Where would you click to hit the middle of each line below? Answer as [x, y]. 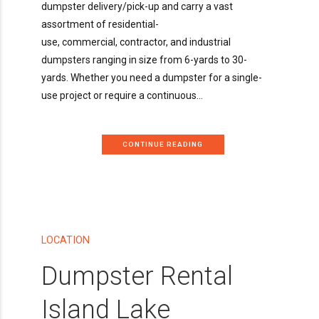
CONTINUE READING [163, 145]
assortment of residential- [100, 24]
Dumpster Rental [137, 276]
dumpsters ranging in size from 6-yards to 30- [144, 59]
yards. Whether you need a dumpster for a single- [152, 77]
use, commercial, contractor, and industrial [136, 42]
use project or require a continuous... [122, 95]
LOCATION [66, 241]
